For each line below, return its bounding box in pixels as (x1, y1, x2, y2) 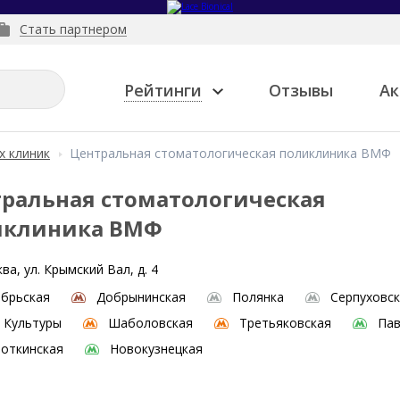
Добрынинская (96, 288, 186, 305)
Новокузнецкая (110, 340, 203, 357)
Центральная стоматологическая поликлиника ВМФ (70, 145, 391, 162)
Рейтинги (124, 79, 202, 101)
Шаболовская (108, 314, 193, 331)
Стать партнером (20, 21, 127, 37)
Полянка (232, 288, 284, 305)
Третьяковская (239, 314, 331, 331)
